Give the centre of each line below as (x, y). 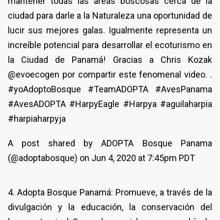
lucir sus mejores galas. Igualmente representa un (110, 30)
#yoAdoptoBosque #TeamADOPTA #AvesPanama (110, 89)
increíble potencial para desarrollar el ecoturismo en (110, 45)
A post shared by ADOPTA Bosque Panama (110, 143)
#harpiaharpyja (37, 118)
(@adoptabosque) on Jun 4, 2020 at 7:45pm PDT (101, 158)
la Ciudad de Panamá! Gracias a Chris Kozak (110, 59)
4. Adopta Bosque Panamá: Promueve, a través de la (110, 192)
